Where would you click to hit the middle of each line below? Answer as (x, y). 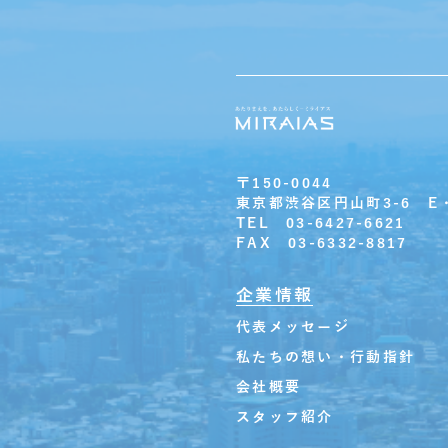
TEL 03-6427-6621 (321, 223)
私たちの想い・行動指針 (326, 357)
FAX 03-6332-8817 (322, 243)
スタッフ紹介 (285, 417)
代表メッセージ (293, 327)
